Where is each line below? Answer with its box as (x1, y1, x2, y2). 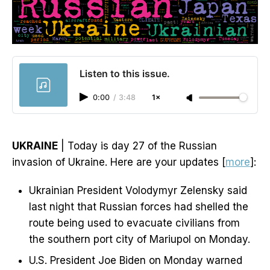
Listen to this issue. (80, 67, 170, 80)
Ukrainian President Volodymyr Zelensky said (29, 184, 247, 197)
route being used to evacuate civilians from (29, 217, 240, 230)
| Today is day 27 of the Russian (58, 140, 217, 152)
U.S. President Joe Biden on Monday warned (29, 254, 242, 267)
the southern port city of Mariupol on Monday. (29, 233, 250, 246)
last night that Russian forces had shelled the (29, 201, 248, 213)
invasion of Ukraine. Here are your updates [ (12, 156, 225, 169)
